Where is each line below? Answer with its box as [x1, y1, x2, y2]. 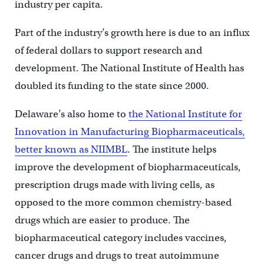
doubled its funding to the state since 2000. [14, 79, 209, 92]
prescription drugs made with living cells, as [14, 178, 214, 191]
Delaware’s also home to [14, 107, 128, 120]
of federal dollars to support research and [14, 44, 202, 57]
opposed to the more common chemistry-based [14, 196, 232, 209]
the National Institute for [128, 107, 242, 120]
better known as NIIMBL [14, 143, 127, 156]
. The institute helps [127, 143, 216, 156]
